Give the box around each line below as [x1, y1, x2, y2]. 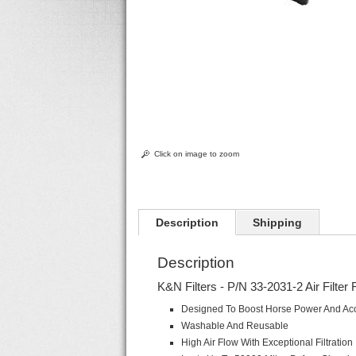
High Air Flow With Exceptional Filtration [181, 337, 354, 348]
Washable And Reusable [181, 320, 289, 331]
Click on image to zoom [154, 149, 240, 158]
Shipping [253, 216, 303, 229]
